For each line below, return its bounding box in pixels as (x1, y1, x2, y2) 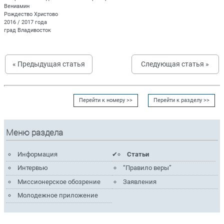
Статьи (127, 150, 149, 158)
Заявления (123, 177, 157, 185)
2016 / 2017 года (4, 18, 47, 25)
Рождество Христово (4, 10, 58, 17)
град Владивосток (4, 26, 51, 33)
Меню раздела (6, 128, 63, 138)
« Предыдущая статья (12, 59, 85, 68)
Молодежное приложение (17, 191, 98, 199)
